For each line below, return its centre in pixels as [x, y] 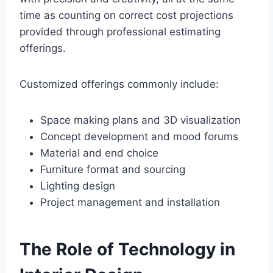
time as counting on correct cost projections [126, 16]
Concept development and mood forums [139, 137]
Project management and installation [130, 203]
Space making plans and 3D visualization [140, 120]
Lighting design [78, 186]
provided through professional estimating [120, 32]
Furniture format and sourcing [113, 170]
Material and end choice [99, 153]
